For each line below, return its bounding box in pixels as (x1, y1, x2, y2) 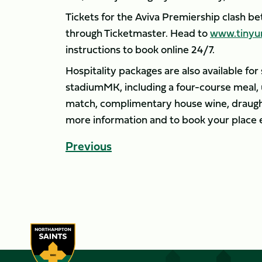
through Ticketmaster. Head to (65, 25, 210, 41)
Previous (65, 137, 112, 154)
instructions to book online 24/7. (65, 42, 215, 57)
